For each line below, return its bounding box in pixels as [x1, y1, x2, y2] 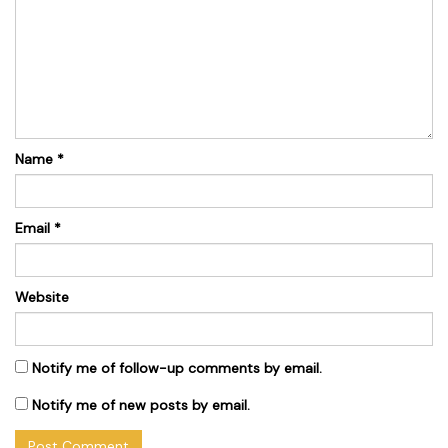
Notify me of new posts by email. [32, 395, 250, 414]
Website [15, 287, 69, 306]
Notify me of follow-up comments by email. [32, 358, 322, 377]
